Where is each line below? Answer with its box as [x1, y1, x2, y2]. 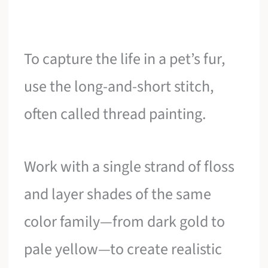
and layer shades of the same [24, 182, 212, 205]
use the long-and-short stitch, [24, 75, 214, 98]
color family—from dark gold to [24, 210, 226, 233]
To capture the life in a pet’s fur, [24, 48, 226, 71]
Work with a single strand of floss [24, 155, 235, 178]
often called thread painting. [24, 103, 206, 126]
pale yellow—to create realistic [24, 237, 223, 260]
